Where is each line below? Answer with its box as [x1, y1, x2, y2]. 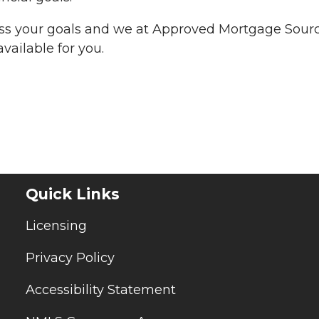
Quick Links [26, 184, 120, 203]
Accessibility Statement [26, 282, 176, 298]
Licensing [26, 218, 87, 234]
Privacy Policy [26, 250, 115, 266]
